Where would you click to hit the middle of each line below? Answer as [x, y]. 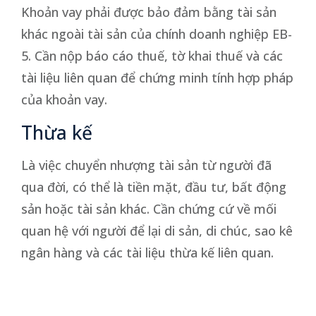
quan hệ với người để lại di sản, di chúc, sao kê [157, 230]
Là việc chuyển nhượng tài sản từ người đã [146, 165]
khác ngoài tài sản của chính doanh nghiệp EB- [157, 34]
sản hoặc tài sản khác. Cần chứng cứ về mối [149, 208]
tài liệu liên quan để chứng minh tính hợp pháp [157, 77]
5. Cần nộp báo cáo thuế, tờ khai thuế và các [152, 55]
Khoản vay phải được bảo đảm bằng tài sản [149, 12]
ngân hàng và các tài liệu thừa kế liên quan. [147, 252]
